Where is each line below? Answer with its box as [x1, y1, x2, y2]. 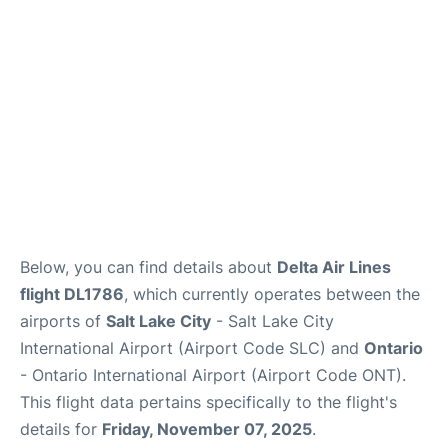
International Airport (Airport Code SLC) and [20, 337, 364, 358]
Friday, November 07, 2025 [102, 418, 312, 439]
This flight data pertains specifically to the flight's [20, 391, 397, 412]
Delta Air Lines [277, 256, 391, 277]
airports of [20, 310, 106, 331]
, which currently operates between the [124, 283, 420, 304]
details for [20, 418, 102, 439]
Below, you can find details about [20, 256, 277, 277]
